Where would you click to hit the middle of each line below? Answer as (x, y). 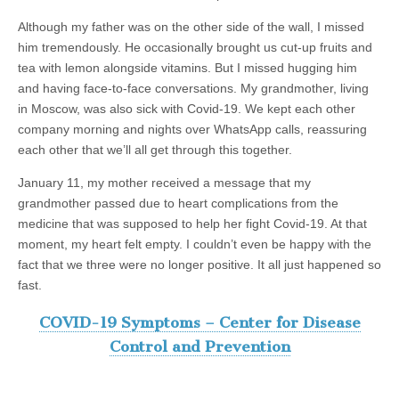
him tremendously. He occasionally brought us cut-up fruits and (195, 48)
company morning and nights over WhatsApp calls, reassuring (192, 130)
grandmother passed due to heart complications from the (178, 204)
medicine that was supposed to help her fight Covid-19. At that (192, 224)
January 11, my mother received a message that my (164, 183)
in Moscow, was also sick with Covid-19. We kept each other (187, 109)
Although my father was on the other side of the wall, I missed (191, 27)
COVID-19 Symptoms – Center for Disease (199, 322)
